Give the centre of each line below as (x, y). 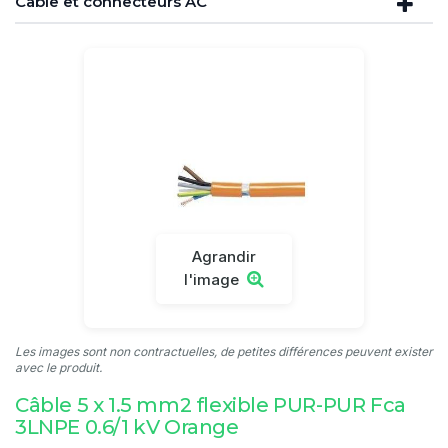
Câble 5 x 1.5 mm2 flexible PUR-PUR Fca (210, 405)
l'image (211, 279)
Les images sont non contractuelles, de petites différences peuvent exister (224, 351)
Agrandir (224, 256)
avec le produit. (58, 367)
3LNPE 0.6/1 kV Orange (127, 427)
